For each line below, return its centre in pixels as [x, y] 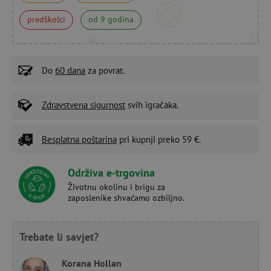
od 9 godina [111, 19]
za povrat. [105, 70]
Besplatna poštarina [79, 139]
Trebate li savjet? [59, 237]
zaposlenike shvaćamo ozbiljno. [126, 198]
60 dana [70, 70]
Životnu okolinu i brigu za [116, 187]
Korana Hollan [92, 263]
